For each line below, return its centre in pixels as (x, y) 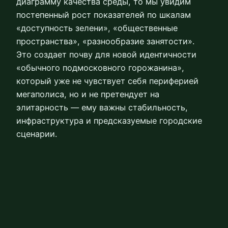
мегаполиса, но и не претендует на (88, 94)
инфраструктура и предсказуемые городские (109, 121)
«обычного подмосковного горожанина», (100, 68)
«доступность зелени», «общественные (97, 28)
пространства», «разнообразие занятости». (105, 41)
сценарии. (37, 134)
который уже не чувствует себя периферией (107, 81)
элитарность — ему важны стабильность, (102, 108)
